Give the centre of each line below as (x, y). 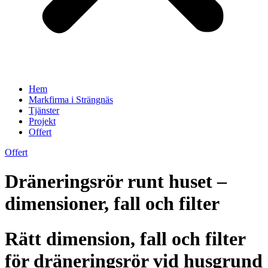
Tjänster (44, 110)
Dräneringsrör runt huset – (116, 182)
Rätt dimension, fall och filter (125, 238)
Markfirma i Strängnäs (71, 100)
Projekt (42, 121)
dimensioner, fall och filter (112, 204)
